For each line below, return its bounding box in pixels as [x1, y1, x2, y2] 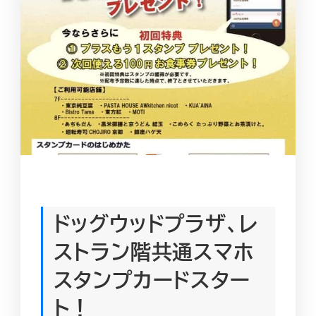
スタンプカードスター [53, 265, 250, 294]
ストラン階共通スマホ [53, 236, 254, 266]
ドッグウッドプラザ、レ [53, 208, 258, 238]
